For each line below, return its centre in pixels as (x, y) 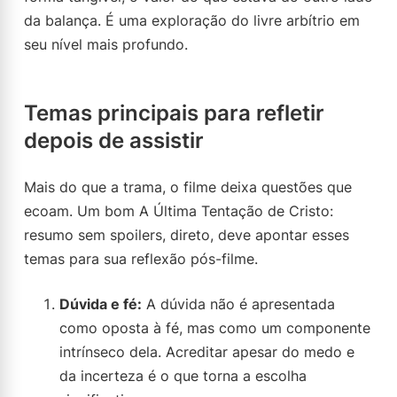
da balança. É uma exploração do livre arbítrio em (192, 20)
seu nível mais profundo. (106, 44)
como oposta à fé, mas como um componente (215, 328)
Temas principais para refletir (174, 113)
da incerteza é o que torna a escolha (183, 376)
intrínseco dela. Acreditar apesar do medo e (207, 352)
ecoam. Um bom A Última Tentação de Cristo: (179, 211)
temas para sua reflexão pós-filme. (141, 259)
